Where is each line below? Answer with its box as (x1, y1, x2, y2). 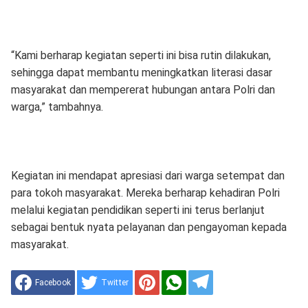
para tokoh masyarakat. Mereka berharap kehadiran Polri (10, 186, 280, 199)
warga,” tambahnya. (10, 100, 103, 113)
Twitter (100, 278, 129, 287)
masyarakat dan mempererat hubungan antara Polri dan (10, 83, 275, 96)
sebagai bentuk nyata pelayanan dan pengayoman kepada (10, 221, 287, 234)
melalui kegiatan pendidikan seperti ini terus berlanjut (10, 203, 265, 217)
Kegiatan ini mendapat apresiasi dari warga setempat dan (10, 169, 285, 182)
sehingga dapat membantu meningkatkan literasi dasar (10, 66, 272, 79)
